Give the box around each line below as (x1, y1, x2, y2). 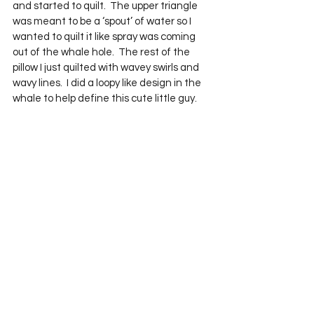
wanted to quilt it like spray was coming (13, 32, 198, 43)
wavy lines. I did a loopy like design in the (13, 78, 203, 89)
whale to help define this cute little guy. (13, 93, 197, 104)
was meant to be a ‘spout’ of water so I (13, 16, 193, 27)
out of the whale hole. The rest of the (13, 47, 192, 58)
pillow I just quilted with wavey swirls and (13, 62, 201, 74)
